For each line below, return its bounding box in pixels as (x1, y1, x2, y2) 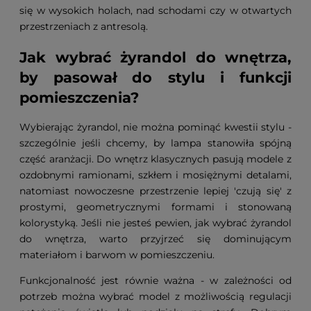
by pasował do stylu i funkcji (19, 68, 292, 86)
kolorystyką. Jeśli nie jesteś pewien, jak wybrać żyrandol (19, 217, 292, 230)
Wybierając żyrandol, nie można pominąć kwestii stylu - (19, 121, 292, 134)
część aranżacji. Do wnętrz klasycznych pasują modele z (19, 153, 292, 166)
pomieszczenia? (19, 88, 139, 106)
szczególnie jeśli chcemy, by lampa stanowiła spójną (19, 137, 292, 150)
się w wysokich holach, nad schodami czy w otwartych (19, 4, 292, 17)
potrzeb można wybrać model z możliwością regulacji (19, 290, 292, 303)
